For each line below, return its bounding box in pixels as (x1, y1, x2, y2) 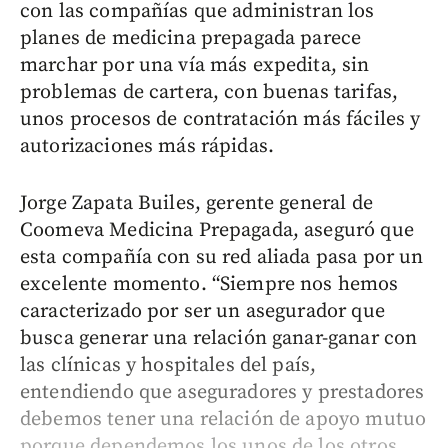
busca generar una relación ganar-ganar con (20, 325, 418, 351)
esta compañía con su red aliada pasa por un (20, 244, 424, 270)
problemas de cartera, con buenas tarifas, (20, 79, 399, 105)
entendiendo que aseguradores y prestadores (20, 379, 425, 405)
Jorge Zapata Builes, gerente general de (20, 190, 373, 216)
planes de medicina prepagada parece (20, 25, 362, 51)
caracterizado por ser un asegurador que (20, 298, 385, 324)
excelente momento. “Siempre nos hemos (20, 271, 399, 297)
